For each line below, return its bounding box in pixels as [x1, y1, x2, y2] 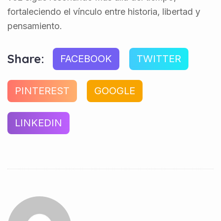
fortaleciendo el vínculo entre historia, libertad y [7, 6, 200, 17]
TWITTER [137, 52, 181, 65]
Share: [7, 51, 44, 67]
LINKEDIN [15, 116, 62, 129]
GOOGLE [94, 84, 135, 97]
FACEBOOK [60, 52, 112, 65]
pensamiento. [7, 20, 62, 31]
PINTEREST [15, 84, 70, 97]
